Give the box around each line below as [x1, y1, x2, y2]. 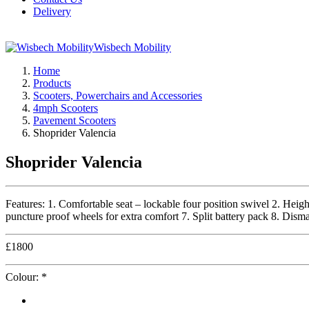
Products [33, 77, 71, 89]
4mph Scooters [33, 102, 98, 114]
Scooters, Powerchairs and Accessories [33, 90, 202, 101]
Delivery [33, 6, 71, 17]
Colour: [6, 270, 41, 283]
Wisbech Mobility [94, 41, 171, 53]
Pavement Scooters [33, 114, 116, 126]
